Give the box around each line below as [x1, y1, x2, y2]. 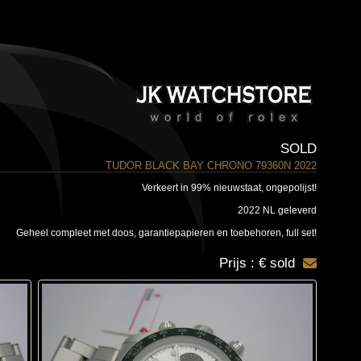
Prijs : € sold [218, 255, 295, 271]
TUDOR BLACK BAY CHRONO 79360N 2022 [105, 160, 317, 172]
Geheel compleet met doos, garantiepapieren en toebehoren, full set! [15, 227, 317, 239]
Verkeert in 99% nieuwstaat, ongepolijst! [141, 182, 317, 193]
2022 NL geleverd [237, 205, 317, 216]
